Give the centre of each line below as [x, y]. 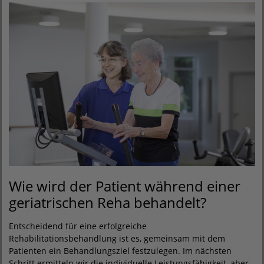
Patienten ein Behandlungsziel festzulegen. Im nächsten [120, 251]
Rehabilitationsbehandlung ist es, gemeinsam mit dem [117, 239]
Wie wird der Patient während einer [125, 186]
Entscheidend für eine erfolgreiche [78, 226]
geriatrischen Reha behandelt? [108, 203]
